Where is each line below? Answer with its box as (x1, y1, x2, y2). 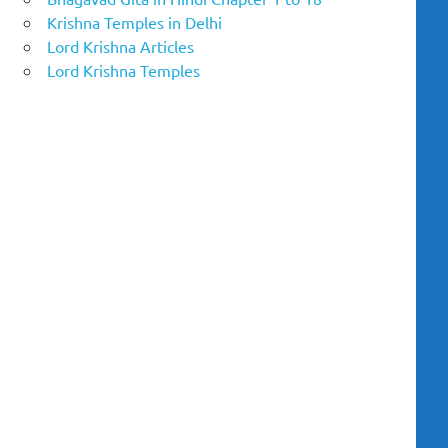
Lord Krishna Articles (47, 36, 194, 57)
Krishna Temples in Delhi (47, 12, 222, 33)
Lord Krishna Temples (47, 60, 200, 81)
